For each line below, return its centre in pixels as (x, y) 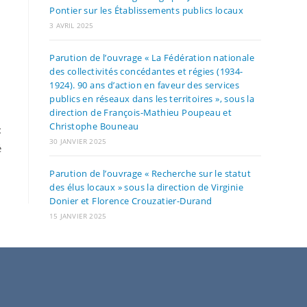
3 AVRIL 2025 (72, 25)
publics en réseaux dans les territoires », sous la (152, 99)
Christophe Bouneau (94, 126)
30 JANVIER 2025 (78, 141)
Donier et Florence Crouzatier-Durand (131, 201)
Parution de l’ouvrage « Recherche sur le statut (150, 173)
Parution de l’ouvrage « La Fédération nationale (152, 58)
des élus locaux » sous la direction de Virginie (146, 187)
